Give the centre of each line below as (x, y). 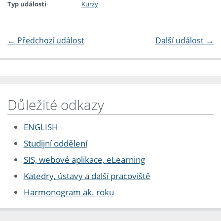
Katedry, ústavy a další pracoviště (87, 176)
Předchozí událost (50, 41)
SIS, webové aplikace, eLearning (84, 160)
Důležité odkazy (56, 105)
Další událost (181, 41)
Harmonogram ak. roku (69, 192)
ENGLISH (41, 127)
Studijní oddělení (55, 144)
